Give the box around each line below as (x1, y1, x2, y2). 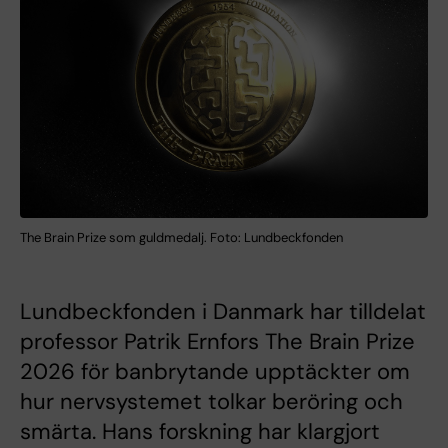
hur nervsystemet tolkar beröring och (20, 386, 403, 416)
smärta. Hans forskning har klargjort (20, 416, 380, 446)
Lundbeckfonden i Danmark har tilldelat (20, 296, 426, 326)
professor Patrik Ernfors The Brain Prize (20, 326, 415, 356)
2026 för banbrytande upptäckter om (20, 356, 410, 386)
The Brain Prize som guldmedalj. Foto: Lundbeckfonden (20, 228, 343, 246)
